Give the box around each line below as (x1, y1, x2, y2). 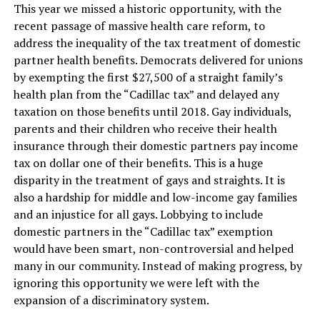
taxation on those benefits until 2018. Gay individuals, (13, 104, 291, 119)
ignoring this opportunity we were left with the (13, 275, 259, 291)
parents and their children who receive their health (13, 121, 277, 136)
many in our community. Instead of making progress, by (13, 258, 302, 274)
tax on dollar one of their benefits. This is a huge (13, 155, 263, 171)
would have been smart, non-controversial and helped (13, 241, 294, 256)
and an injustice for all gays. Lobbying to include (13, 206, 263, 222)
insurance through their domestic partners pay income (13, 138, 298, 154)
